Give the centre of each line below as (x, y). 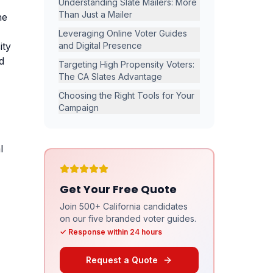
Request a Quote (122, 260)
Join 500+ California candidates (124, 206)
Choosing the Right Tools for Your (126, 95)
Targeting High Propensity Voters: (126, 64)
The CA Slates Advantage (110, 76)
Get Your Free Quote (118, 189)
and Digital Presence (100, 45)
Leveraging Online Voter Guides (123, 33)
